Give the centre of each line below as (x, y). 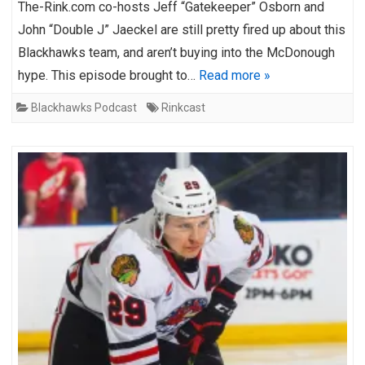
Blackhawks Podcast (84, 107)
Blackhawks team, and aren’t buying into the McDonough (176, 52)
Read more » (235, 75)
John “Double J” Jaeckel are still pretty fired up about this (182, 29)
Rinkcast (183, 107)
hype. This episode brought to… (108, 75)
